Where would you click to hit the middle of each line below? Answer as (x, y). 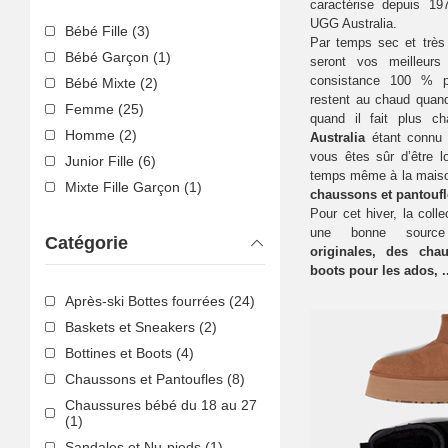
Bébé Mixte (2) (111, 82)
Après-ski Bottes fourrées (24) (160, 301)
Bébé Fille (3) (107, 30)
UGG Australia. (353, 23)
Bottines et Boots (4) (129, 353)
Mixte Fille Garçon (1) (133, 186)
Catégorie (86, 242)
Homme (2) (101, 134)
